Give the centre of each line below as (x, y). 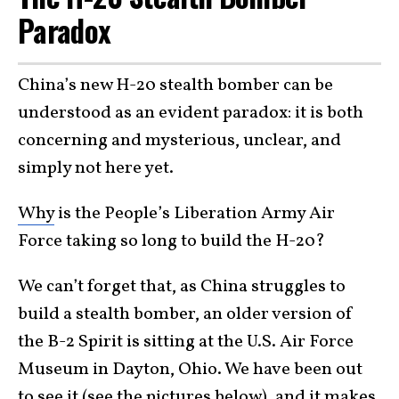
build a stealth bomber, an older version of (186, 314)
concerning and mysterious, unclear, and (179, 140)
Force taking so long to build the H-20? (171, 241)
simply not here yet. (96, 168)
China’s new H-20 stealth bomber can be (175, 85)
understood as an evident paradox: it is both (191, 113)
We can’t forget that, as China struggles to (182, 286)
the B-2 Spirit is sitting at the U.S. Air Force (186, 342)
